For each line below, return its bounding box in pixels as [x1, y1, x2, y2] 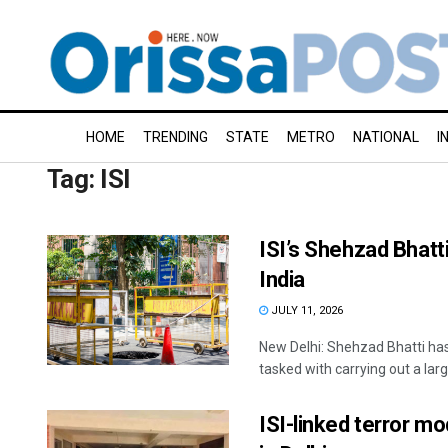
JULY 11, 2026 [268, 304, 343, 317]
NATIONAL [353, 129, 419, 145]
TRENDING [143, 129, 208, 145]
